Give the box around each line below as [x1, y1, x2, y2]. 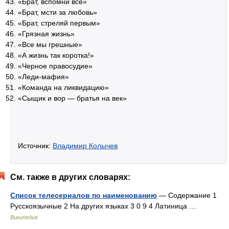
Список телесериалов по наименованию [10, 191, 157, 199]
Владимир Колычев [53, 142, 118, 150]
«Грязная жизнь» [18, 30, 75, 38]
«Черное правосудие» [18, 62, 93, 70]
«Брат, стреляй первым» [18, 19, 100, 27]
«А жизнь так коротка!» [18, 51, 94, 59]
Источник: [18, 142, 53, 150]
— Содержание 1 [157, 191, 217, 199]
